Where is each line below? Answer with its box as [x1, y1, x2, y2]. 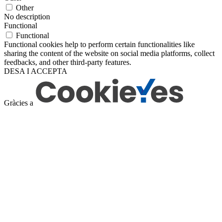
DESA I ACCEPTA [4, 67, 67, 76]
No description [4, 12, 50, 21]
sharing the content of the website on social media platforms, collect [4, 49, 215, 58]
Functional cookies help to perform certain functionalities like [4, 40, 195, 49]
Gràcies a [4, 99, 35, 108]
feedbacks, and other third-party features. [4, 58, 131, 67]
